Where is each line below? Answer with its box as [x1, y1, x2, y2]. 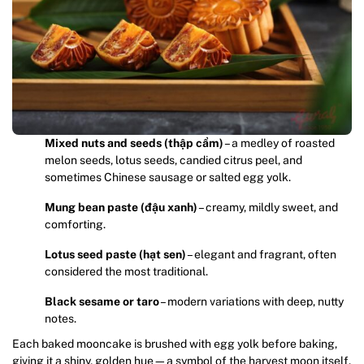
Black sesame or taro [45, 295, 159, 309]
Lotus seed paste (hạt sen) [45, 248, 186, 262]
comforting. [45, 218, 106, 232]
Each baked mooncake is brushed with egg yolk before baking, [12, 337, 337, 351]
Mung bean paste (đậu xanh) [45, 201, 197, 214]
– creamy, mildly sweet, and [197, 201, 338, 214]
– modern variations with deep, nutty [159, 295, 344, 309]
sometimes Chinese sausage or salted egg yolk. [45, 171, 291, 184]
